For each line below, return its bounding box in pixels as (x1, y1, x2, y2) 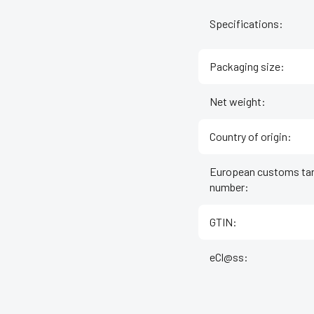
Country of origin (210, 130, 287, 144)
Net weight (210, 95, 261, 109)
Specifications (210, 17, 279, 31)
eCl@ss (210, 250, 244, 264)
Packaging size (210, 60, 280, 74)
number (210, 180, 245, 194)
